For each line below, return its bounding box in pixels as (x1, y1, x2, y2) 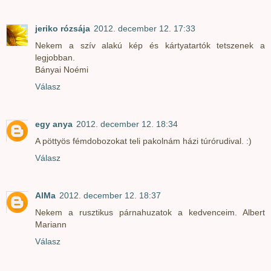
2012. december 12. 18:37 (59, 190, 161, 200)
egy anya (35, 119, 73, 129)
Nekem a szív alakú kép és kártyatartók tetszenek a (35, 40, 265, 50)
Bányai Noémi (35, 64, 88, 74)
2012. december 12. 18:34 (76, 119, 178, 129)
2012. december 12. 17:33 (94, 23, 195, 33)
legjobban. (35, 52, 75, 62)
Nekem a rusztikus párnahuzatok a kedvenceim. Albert (35, 207, 265, 217)
